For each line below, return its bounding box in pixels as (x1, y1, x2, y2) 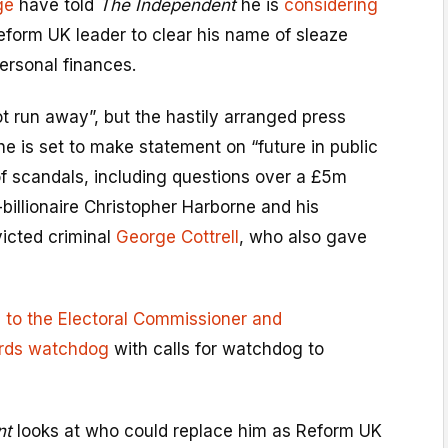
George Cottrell (116, 227, 239, 248)
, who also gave (239, 227, 367, 248)
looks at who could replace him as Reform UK (17, 421, 382, 442)
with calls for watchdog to (109, 339, 324, 360)
